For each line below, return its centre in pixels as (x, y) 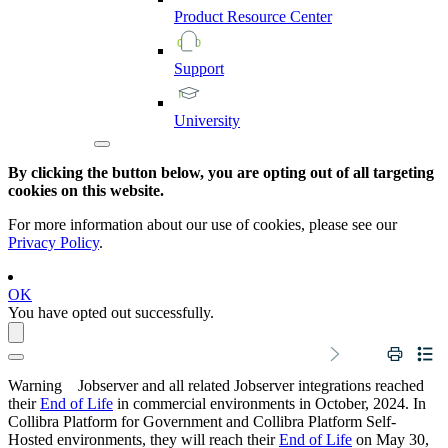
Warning (43, 385)
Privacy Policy (53, 242)
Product (200, 16)
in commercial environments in (214, 403)
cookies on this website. (86, 190)
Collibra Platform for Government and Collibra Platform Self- (202, 421)
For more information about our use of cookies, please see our (202, 224)
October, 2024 (360, 403)
